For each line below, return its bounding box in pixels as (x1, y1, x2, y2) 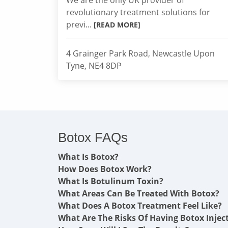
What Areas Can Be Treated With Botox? (58, 188, 219, 199)
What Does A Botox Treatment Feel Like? (58, 200, 222, 211)
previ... (66, 19, 94, 30)
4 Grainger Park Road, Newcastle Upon (66, 48, 215, 59)
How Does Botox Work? (58, 163, 152, 175)
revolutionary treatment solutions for (66, 7, 210, 18)
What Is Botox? (58, 151, 119, 162)
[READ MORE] (94, 20, 140, 30)
